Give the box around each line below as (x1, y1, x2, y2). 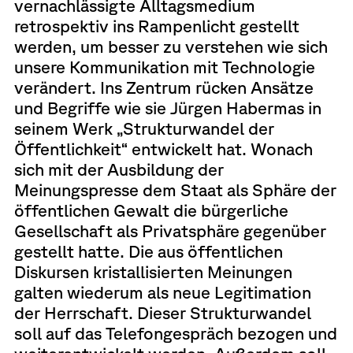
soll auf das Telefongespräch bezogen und (13, 322, 337, 343)
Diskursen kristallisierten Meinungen (13, 261, 292, 281)
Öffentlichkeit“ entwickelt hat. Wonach (13, 138, 313, 158)
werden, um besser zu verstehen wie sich (13, 35, 328, 56)
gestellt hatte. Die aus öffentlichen (13, 240, 283, 261)
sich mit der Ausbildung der (13, 158, 224, 179)
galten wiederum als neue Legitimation (13, 281, 311, 302)
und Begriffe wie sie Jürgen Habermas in (13, 97, 321, 117)
